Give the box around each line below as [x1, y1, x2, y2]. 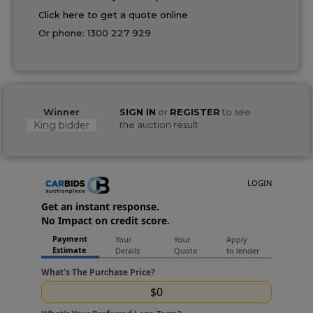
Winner [43, 105, 80, 117]
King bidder [33, 118, 89, 131]
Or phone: [38, 27, 87, 38]
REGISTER [169, 105, 220, 117]
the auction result [119, 118, 198, 130]
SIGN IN [119, 105, 156, 117]
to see [219, 105, 251, 117]
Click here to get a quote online [38, 8, 188, 20]
